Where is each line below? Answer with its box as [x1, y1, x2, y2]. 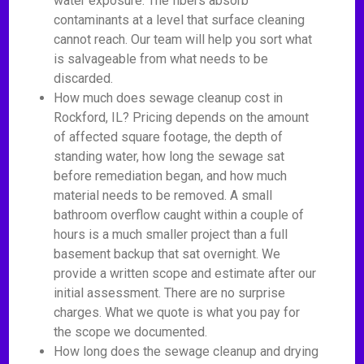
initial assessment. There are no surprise [54, 285, 286, 301]
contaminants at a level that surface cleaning [54, 12, 305, 28]
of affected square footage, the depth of [54, 129, 284, 145]
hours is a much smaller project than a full [54, 227, 288, 242]
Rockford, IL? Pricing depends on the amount [54, 110, 310, 125]
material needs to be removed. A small [54, 188, 273, 203]
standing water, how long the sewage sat [54, 149, 285, 164]
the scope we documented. [54, 324, 208, 340]
